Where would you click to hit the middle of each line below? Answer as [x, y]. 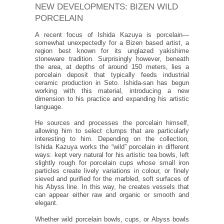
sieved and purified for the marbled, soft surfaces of [112, 179]
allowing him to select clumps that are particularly [112, 131]
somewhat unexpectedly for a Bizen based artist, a [112, 43]
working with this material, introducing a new [112, 91]
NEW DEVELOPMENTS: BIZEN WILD [107, 6]
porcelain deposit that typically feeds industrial [112, 75]
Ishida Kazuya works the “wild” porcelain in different [112, 147]
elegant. [47, 203]
